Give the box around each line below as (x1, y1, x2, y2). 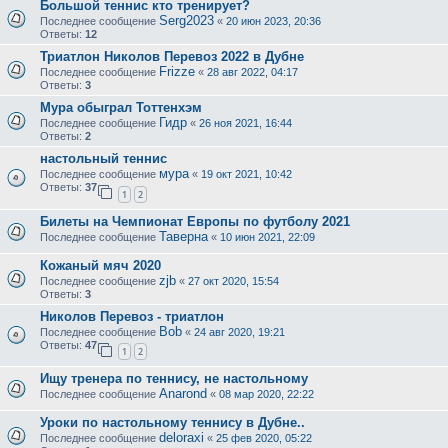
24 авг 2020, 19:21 (194, 325, 285, 338)
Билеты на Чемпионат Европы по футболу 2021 (40, 213, 350, 229)
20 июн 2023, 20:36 (226, 15, 321, 27)
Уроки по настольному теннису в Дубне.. (40, 415, 305, 431)
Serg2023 (159, 13, 214, 28)
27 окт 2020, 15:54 (188, 274, 279, 287)
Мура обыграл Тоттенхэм (40, 100, 202, 115)
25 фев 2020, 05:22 (216, 432, 312, 445)
